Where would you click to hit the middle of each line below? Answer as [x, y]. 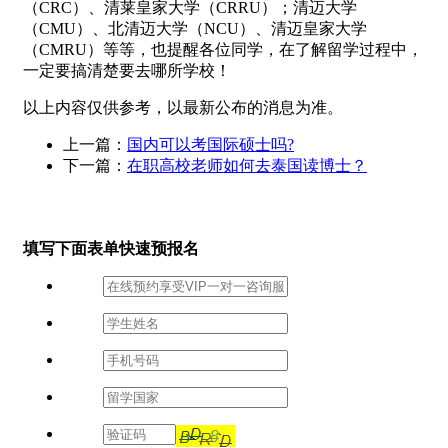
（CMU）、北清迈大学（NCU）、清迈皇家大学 [195, 29]
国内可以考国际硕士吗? [210, 145]
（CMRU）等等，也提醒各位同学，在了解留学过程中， [223, 50]
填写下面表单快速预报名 [111, 249]
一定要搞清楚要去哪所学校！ [127, 71]
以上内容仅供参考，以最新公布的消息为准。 [183, 108]
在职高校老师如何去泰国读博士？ [247, 166]
